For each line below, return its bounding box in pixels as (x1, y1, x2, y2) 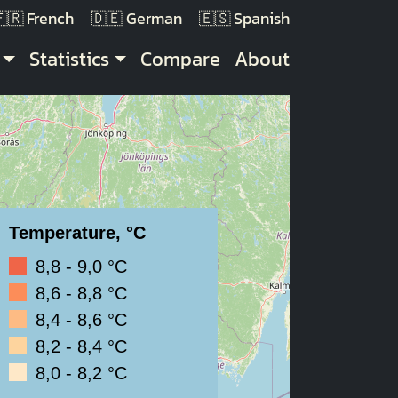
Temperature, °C (9, 223, 147, 243)
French (27, 7, 75, 30)
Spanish (234, 7, 290, 30)
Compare (140, 44, 220, 74)
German (125, 7, 182, 30)
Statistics (28, 44, 109, 74)
